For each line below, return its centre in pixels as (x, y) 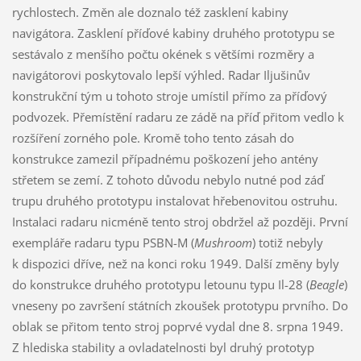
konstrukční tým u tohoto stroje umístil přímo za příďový (169, 95)
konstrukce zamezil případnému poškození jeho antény (165, 158)
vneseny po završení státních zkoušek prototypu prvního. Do (180, 305)
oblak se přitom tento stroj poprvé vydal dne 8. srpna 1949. (177, 326)
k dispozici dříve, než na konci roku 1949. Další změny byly (175, 263)
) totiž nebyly (287, 242)
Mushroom (223, 242)
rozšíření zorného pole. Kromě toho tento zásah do (153, 137)
